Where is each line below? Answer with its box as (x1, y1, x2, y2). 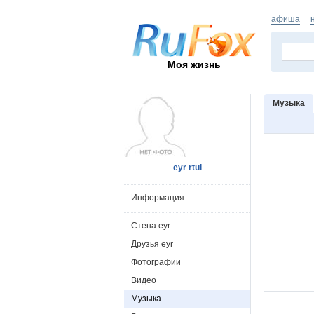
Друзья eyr (131, 239, 173, 249)
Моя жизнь (168, 58, 221, 70)
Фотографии (131, 257, 181, 267)
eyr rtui (172, 163, 202, 172)
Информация (131, 193, 184, 203)
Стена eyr (131, 221, 170, 231)
